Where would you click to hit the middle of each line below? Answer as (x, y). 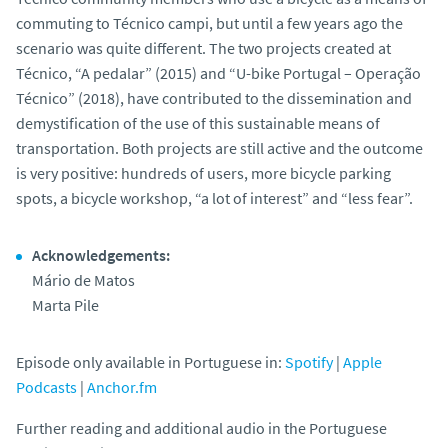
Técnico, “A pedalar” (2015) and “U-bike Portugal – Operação (218, 72)
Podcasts (46, 386)
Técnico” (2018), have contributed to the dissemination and (214, 97)
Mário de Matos (83, 279)
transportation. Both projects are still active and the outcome (219, 147)
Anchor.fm (122, 386)
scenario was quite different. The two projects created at (203, 47)
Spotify (309, 361)
